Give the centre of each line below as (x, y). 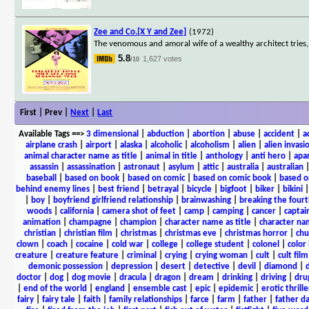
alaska (131, 145)
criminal (142, 255)
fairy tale (58, 299)
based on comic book (232, 178)
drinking (237, 277)
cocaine (89, 244)
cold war (127, 244)
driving (273, 277)
